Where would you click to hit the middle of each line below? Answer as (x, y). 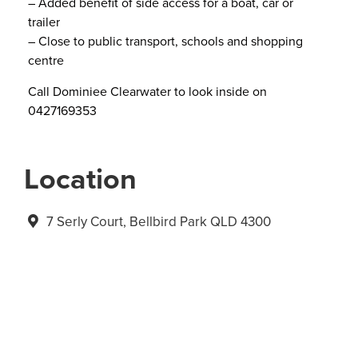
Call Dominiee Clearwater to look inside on (147, 91)
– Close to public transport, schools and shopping (165, 41)
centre (46, 60)
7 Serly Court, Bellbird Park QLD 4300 (157, 222)
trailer (44, 22)
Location (80, 179)
